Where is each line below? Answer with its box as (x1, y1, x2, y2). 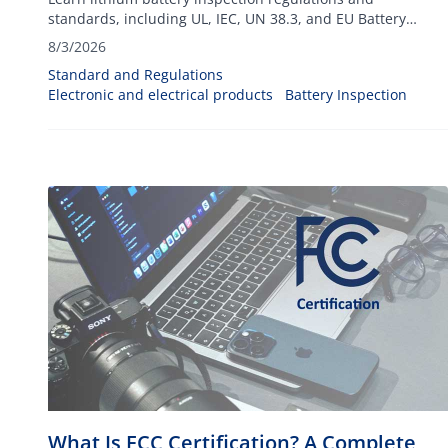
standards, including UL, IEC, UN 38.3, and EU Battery (48, 9, 406, 28)
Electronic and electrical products (48, 85, 273, 104)
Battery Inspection (285, 85, 407, 104)
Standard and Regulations (48, 65, 223, 84)
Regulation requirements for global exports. (48, 29, 342, 48)
